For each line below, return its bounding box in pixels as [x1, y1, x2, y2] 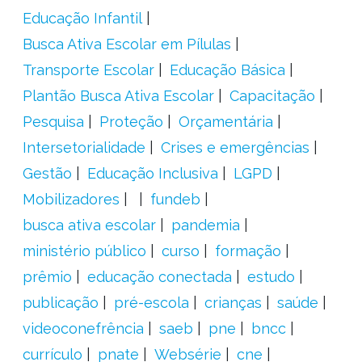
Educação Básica [169, 61, 285, 78]
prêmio [22, 268, 72, 285]
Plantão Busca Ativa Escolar [22, 87, 214, 104]
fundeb [149, 191, 200, 208]
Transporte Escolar [22, 61, 154, 78]
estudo [246, 268, 295, 285]
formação [214, 242, 281, 259]
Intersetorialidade [22, 139, 145, 156]
